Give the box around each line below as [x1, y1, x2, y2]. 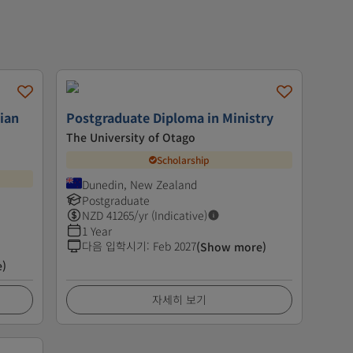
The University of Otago [65, 128, 195, 145]
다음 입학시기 [81, 237, 147, 254]
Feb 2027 [152, 237, 196, 254]
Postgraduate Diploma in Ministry [65, 107, 273, 127]
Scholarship [156, 153, 210, 167]
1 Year [81, 222, 112, 239]
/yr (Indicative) [133, 206, 207, 223]
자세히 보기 [151, 291, 206, 307]
